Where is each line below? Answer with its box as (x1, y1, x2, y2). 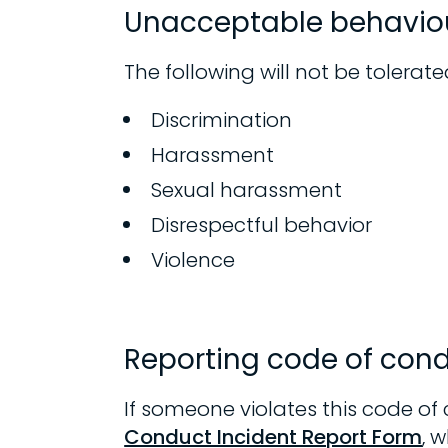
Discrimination (151, 106, 293, 134)
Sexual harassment (151, 176, 343, 204)
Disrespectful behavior (151, 211, 373, 239)
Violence (151, 246, 236, 274)
